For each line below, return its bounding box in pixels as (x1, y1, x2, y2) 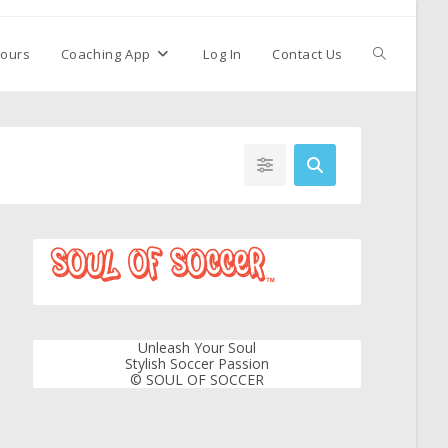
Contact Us (272, 45, 343, 63)
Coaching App (60, 45, 151, 63)
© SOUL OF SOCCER (130, 370, 265, 389)
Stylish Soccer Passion (125, 354, 270, 373)
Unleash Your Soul (138, 338, 257, 357)
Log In (203, 45, 242, 63)
